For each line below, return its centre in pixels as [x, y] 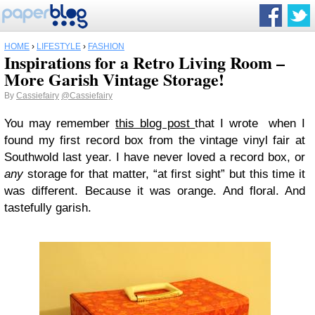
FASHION [106, 46]
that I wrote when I [250, 123]
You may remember [60, 123]
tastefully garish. [48, 208]
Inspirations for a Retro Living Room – [144, 62]
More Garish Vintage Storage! [114, 79]
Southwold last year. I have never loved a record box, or [155, 157]
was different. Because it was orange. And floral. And [155, 191]
